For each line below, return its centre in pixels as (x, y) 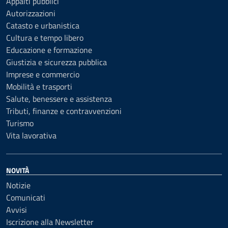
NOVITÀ (18, 170)
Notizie (18, 185)
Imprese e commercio (43, 74)
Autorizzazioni (31, 13)
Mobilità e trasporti (39, 87)
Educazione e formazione (49, 50)
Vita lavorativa (31, 135)
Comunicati (26, 197)
